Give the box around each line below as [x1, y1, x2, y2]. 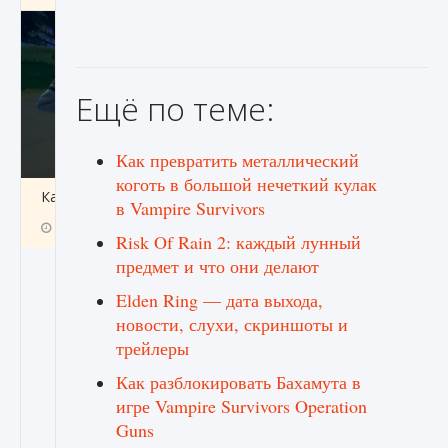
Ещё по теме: [76, 87, 274, 130]
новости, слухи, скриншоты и [116, 312, 348, 336]
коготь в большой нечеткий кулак [116, 172, 377, 196]
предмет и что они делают [116, 254, 319, 278]
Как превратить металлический [116, 148, 359, 172]
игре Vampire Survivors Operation [116, 394, 367, 418]
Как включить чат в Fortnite [41, 187, 230, 206]
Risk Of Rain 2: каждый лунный [116, 230, 361, 254]
